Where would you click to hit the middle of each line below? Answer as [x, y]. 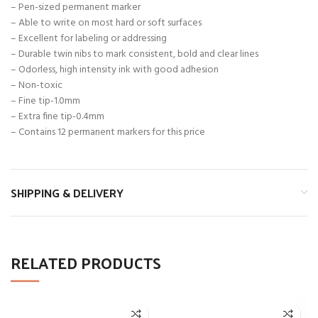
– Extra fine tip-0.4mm [57, 116]
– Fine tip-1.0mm [45, 101]
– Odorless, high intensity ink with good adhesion [115, 70]
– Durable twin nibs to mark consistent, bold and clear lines [135, 54]
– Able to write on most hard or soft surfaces [106, 23]
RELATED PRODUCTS [86, 262]
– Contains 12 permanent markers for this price [108, 132]
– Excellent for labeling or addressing [89, 38]
